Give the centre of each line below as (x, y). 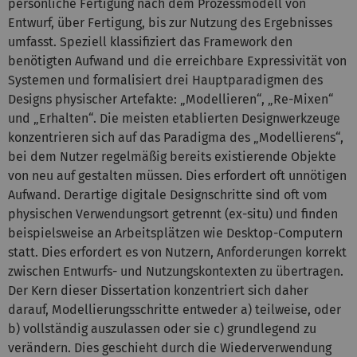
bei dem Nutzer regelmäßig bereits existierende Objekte (172, 156)
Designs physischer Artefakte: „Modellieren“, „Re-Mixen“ (171, 99)
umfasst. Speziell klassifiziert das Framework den (150, 41)
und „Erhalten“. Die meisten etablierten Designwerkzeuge (174, 118)
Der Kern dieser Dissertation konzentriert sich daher (158, 290)
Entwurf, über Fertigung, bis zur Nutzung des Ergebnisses (170, 22)
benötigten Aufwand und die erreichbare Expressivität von (177, 61)
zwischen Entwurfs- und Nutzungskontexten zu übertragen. (176, 271)
